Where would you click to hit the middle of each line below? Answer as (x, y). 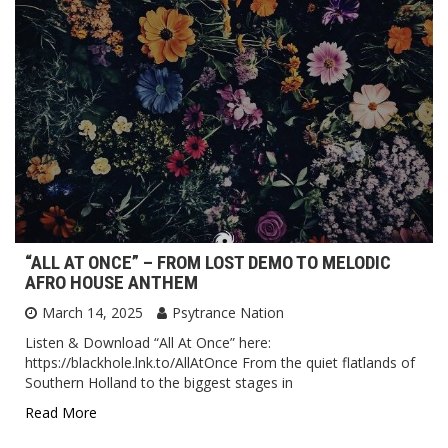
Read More (61, 412)
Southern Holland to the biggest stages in (159, 382)
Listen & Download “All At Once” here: (148, 342)
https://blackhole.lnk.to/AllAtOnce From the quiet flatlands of (220, 362)
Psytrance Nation (228, 312)
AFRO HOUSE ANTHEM (111, 282)
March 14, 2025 (92, 312)
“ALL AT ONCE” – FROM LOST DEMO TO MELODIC (208, 262)
